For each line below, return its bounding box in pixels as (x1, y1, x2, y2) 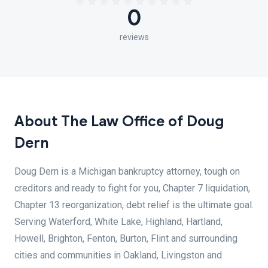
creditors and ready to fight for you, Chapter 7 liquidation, (14, 182, 250, 194)
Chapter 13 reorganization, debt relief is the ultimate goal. (14, 199, 254, 211)
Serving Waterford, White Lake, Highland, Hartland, (14, 216, 223, 227)
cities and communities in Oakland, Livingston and (14, 249, 222, 261)
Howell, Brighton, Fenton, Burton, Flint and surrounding (14, 233, 237, 244)
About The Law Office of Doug (14, 112, 224, 130)
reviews (119, 32, 149, 42)
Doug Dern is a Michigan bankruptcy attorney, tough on (14, 166, 240, 177)
